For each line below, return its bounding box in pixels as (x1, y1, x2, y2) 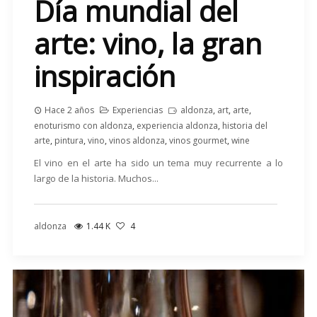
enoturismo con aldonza (33, 120, 132, 132)
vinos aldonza (108, 134, 165, 147)
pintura (54, 134, 83, 147)
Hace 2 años (44, 104, 94, 117)
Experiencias (112, 104, 163, 117)
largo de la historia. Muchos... (33, 172, 158, 185)
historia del (221, 120, 267, 132)
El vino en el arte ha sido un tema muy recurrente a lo (33, 156, 284, 170)
